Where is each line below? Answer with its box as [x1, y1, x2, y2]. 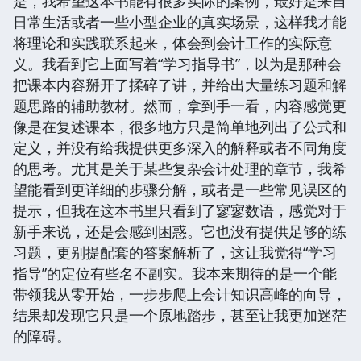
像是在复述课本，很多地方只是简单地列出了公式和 [13, 116, 346, 136]
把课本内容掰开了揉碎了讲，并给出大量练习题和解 [13, 74, 346, 94]
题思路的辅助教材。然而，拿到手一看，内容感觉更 [13, 95, 346, 115]
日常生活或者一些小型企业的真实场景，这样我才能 [13, 11, 346, 31]
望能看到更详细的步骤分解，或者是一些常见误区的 [13, 179, 346, 199]
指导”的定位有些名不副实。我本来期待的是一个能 [13, 263, 337, 283]
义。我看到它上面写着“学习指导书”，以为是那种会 [13, 53, 342, 73]
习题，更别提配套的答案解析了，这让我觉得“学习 [13, 242, 337, 262]
